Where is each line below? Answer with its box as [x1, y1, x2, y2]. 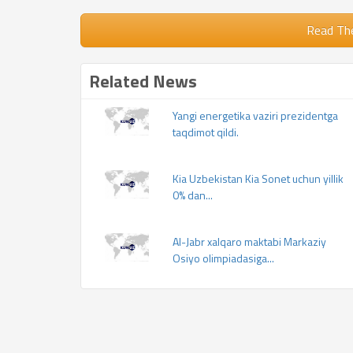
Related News [89, 68, 197, 95]
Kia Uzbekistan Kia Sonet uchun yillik [173, 170, 344, 187]
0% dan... [173, 187, 213, 203]
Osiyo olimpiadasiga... [173, 250, 274, 266]
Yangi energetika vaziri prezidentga [173, 107, 338, 124]
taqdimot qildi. [173, 124, 239, 140]
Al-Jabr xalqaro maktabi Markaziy [173, 233, 326, 250]
